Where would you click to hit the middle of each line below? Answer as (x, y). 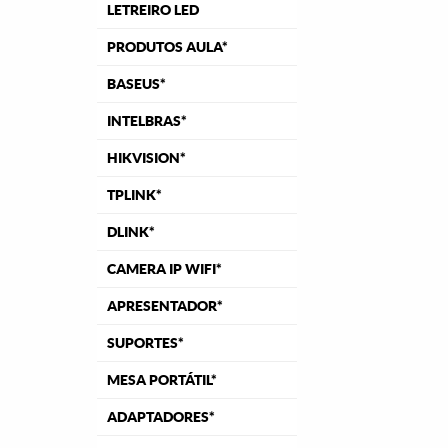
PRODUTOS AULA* (167, 47)
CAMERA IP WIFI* (164, 269)
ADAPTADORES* (161, 417)
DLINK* (131, 232)
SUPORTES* (145, 343)
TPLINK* (134, 195)
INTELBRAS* (147, 121)
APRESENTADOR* (165, 306)
